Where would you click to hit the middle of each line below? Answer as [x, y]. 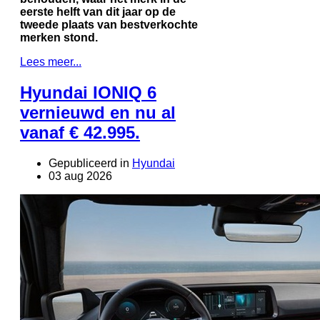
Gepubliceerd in [89, 163]
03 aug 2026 [80, 176]
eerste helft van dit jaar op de [98, 11]
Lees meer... [51, 61]
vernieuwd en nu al [98, 112]
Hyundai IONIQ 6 [88, 92]
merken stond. [59, 37]
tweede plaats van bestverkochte [109, 24]
